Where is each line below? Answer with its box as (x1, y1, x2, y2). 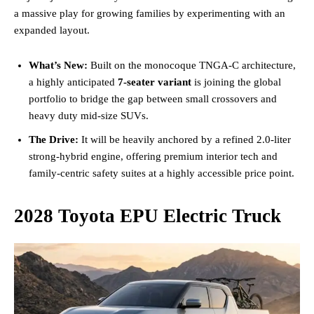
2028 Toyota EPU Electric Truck (14, 205, 281, 227)
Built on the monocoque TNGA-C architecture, (88, 60, 296, 71)
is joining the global (191, 76, 281, 88)
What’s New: (29, 60, 88, 71)
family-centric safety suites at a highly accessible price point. (29, 168, 294, 179)
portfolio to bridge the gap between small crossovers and (29, 93, 277, 105)
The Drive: (29, 134, 78, 146)
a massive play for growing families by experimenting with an (14, 8, 285, 20)
